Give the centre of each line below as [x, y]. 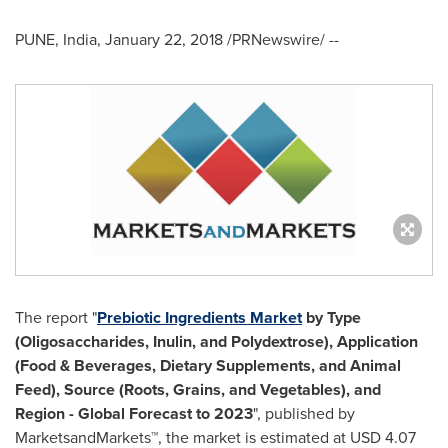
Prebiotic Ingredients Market [199, 317]
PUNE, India [56, 39]
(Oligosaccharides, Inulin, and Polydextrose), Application [216, 341]
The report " [56, 317]
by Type [333, 317]
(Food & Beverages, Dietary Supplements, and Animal [208, 365]
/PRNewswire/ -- [281, 39]
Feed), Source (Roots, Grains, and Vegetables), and [198, 389]
